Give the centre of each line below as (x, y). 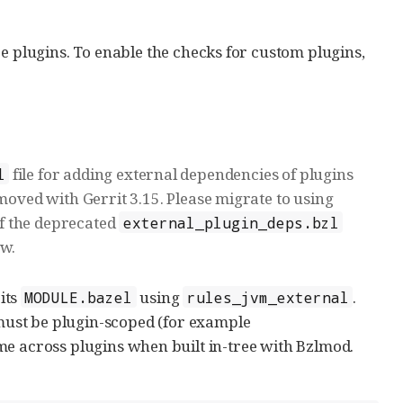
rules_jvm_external (268, 297)
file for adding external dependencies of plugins (181, 174)
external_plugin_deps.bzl (231, 222)
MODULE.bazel (79, 297)
